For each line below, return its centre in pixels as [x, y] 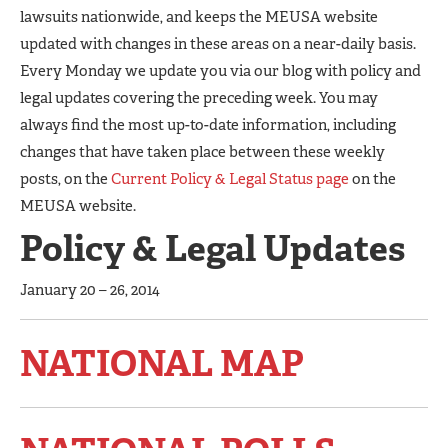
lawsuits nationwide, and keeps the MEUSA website [199, 16]
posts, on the [65, 178]
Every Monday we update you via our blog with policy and [220, 70]
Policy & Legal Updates [212, 248]
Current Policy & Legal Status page [230, 178]
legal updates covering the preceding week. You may [199, 97]
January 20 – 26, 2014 [90, 289]
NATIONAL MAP [162, 363]
